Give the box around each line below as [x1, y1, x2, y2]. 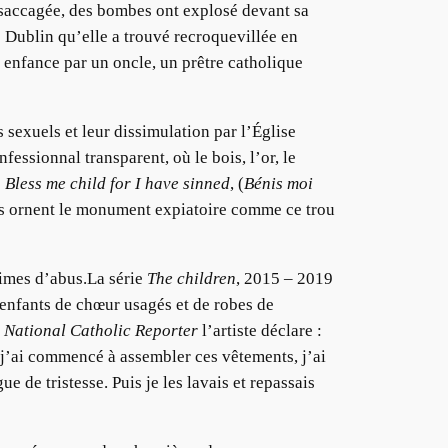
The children [147, 268, 236, 288]
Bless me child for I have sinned [5, 174, 230, 194]
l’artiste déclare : [198, 320, 322, 340]
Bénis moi [244, 174, 313, 194]
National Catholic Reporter [4, 320, 198, 340]
